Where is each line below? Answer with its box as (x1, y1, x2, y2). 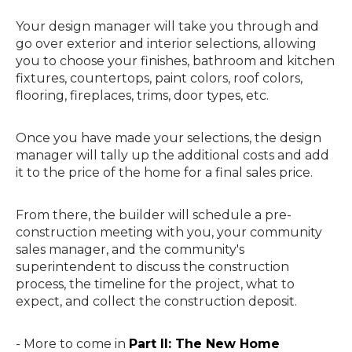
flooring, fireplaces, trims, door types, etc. (16, 87, 272, 103)
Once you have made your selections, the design (16, 130, 321, 145)
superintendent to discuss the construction (16, 258, 289, 274)
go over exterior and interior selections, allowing (16, 35, 317, 51)
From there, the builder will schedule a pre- (16, 207, 291, 222)
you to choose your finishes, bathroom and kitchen (16, 53, 335, 68)
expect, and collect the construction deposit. (16, 293, 300, 309)
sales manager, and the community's (16, 241, 244, 257)
